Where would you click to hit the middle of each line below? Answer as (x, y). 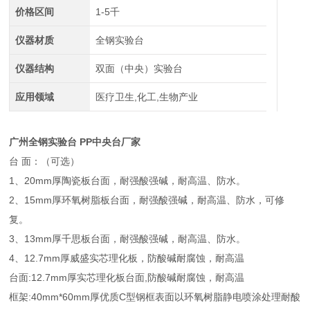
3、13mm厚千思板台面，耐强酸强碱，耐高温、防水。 (128, 239)
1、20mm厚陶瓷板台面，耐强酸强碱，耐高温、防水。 (128, 181)
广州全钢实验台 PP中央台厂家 (75, 142)
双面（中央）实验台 (139, 69)
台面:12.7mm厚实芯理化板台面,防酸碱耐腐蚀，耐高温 (127, 277)
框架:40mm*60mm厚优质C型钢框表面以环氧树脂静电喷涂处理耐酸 (155, 297)
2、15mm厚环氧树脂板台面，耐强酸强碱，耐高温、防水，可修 (147, 200)
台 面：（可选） (45, 161)
